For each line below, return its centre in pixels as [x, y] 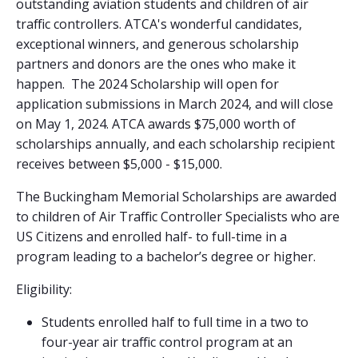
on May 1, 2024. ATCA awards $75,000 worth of [156, 124]
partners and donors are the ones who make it [156, 64]
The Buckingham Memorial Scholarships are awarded [176, 197]
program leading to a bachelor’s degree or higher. [166, 257]
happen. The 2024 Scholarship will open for [147, 84]
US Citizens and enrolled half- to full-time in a [151, 237]
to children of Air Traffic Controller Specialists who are [178, 217]
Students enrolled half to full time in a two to [175, 322]
